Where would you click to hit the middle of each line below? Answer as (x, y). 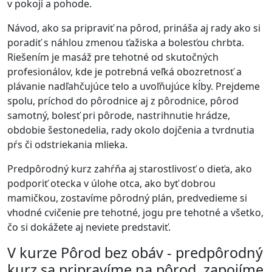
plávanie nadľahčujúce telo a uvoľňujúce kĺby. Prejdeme (134, 86)
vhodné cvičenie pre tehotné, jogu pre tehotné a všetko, (135, 212)
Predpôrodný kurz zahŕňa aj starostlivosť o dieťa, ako (130, 169)
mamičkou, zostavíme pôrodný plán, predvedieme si (127, 198)
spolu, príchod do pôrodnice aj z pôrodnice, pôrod (123, 101)
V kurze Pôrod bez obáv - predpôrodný (135, 253)
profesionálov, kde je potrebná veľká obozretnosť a (124, 72)
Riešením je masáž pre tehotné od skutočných (113, 57)
